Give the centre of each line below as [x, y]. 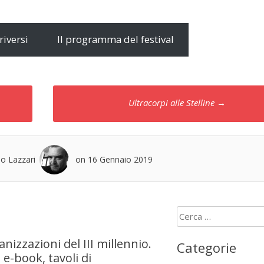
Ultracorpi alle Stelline [173, 103]
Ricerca [191, 213]
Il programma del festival [116, 39]
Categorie [206, 248]
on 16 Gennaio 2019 [113, 159]
